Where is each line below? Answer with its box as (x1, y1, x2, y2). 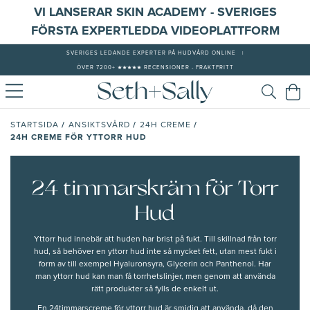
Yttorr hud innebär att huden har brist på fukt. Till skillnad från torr (33, 235, 277, 244)
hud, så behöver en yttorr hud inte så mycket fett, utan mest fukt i (33, 248, 277, 257)
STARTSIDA (10, 121, 59, 130)
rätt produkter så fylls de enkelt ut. (91, 285, 219, 294)
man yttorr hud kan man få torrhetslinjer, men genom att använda (35, 273, 275, 282)
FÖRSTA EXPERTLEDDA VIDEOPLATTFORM (30, 25, 280, 37)
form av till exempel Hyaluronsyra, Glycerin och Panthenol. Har (39, 260, 271, 269)
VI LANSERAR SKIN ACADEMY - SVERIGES (33, 6, 277, 19)
